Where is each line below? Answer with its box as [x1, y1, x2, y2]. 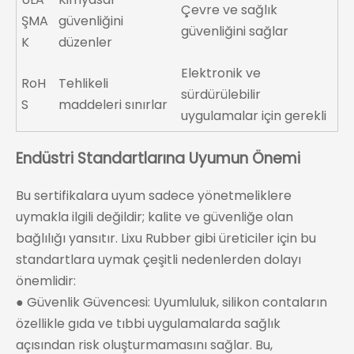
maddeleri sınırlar [58, 96, 168, 115]
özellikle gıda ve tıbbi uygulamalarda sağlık [16, 314, 281, 333]
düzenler [58, 33, 113, 52]
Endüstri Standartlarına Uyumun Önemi [16, 147, 300, 169]
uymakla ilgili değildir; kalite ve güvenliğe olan [16, 207, 293, 226]
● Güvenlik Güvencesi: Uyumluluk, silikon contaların [16, 292, 327, 311]
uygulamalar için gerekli [181, 107, 327, 126]
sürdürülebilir [181, 85, 262, 104]
